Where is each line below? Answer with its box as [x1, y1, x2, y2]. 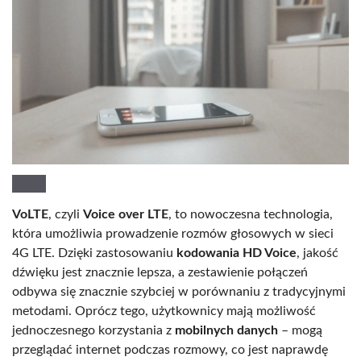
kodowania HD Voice [176, 246, 297, 259]
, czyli [48, 207, 83, 221]
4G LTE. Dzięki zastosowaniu [12, 246, 176, 259]
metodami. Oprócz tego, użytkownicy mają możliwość [12, 304, 316, 317]
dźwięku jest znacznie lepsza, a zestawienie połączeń [12, 265, 308, 279]
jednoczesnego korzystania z [12, 323, 175, 337]
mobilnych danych [175, 323, 278, 337]
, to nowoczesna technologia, [168, 207, 333, 221]
